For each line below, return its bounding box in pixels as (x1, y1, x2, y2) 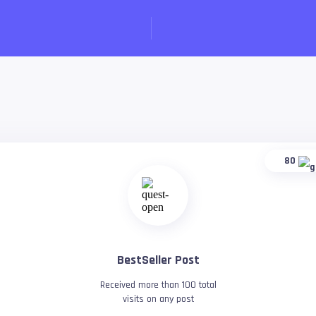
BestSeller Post (116, 252, 200, 268)
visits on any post (122, 293, 194, 305)
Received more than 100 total (99, 279, 217, 291)
